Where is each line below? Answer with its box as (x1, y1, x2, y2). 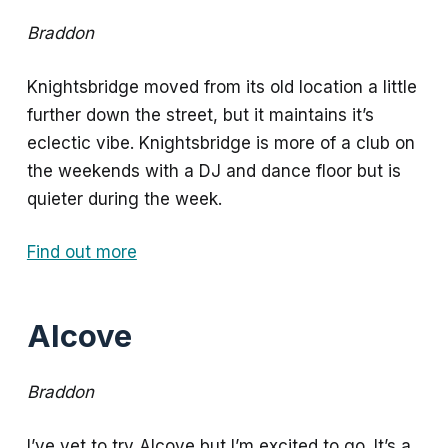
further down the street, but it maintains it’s (26, 104, 374, 125)
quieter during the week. (26, 188, 222, 209)
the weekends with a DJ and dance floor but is (26, 160, 401, 181)
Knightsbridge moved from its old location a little (26, 76, 417, 97)
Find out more (26, 242, 137, 263)
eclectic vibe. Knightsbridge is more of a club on (26, 132, 415, 153)
